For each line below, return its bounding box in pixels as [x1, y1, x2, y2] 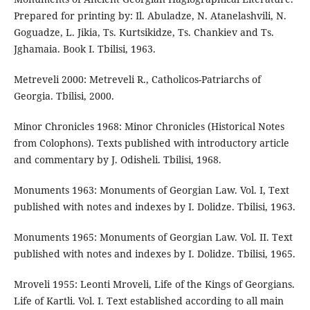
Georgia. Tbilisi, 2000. [13, 89, 114, 103]
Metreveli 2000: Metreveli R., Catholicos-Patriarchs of [13, 73, 261, 86]
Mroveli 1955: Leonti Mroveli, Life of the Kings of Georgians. [13, 277, 295, 291]
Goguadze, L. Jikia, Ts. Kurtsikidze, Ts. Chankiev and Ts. [13, 26, 274, 39]
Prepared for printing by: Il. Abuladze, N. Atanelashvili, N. [13, 9, 286, 23]
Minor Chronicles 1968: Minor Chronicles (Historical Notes [13, 120, 284, 134]
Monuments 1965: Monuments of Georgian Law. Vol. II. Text [13, 230, 293, 244]
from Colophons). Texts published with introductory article [13, 136, 289, 150]
